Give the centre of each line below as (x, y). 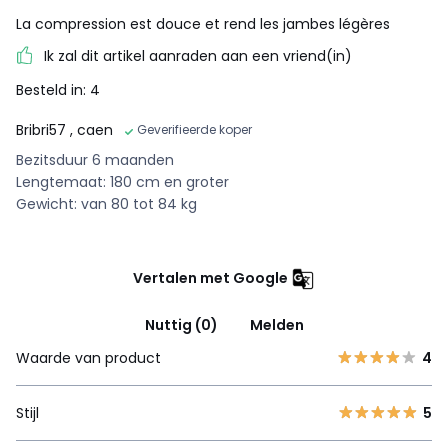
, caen (91, 130)
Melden (276, 325)
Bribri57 (43, 130)
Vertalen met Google (210, 278)
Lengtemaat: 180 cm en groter (122, 182)
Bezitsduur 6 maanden (95, 160)
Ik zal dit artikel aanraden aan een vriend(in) (198, 56)
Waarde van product (88, 358)
